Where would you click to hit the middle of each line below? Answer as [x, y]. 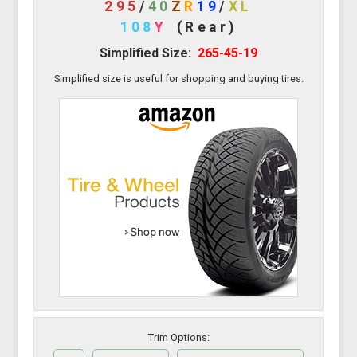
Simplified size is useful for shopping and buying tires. [178, 78]
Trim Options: [178, 338]
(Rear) [207, 27]
